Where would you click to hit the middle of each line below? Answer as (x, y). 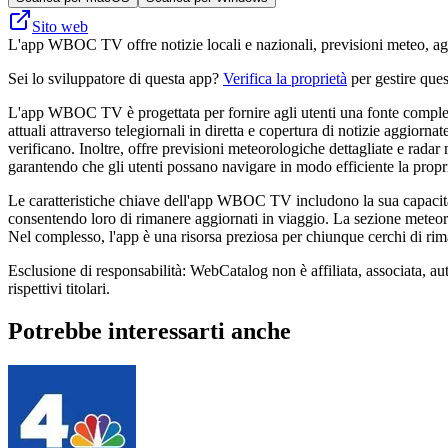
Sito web (60, 26)
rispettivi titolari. (59, 288)
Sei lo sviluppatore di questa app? (115, 78)
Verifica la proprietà (285, 78)
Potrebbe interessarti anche (149, 330)
